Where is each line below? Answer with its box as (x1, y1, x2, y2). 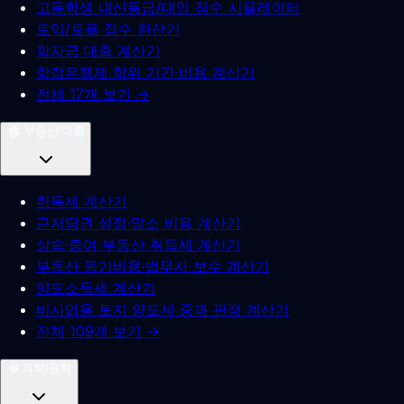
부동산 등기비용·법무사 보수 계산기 (36, 257, 270, 275)
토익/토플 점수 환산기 (36, 20, 180, 38)
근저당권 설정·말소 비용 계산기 (36, 214, 241, 232)
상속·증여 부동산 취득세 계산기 (36, 235, 241, 253)
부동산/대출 (23, 124, 85, 138)
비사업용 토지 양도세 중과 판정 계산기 (36, 300, 289, 318)
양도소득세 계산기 (36, 279, 156, 297)
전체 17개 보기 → (36, 85, 150, 103)
